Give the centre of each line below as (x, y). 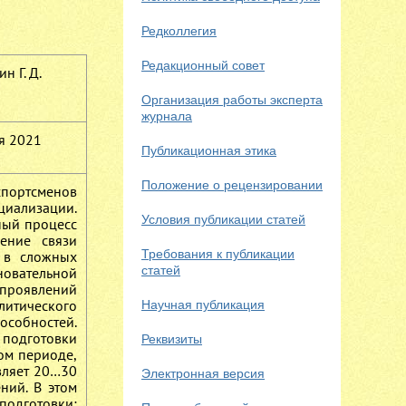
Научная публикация (203, 304)
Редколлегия (179, 31)
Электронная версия (203, 373)
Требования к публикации (218, 254)
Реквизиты (172, 339)
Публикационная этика (209, 150)
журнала (167, 116)
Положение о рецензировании (232, 185)
